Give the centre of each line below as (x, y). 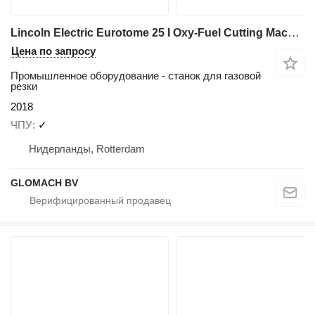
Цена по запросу (53, 51)
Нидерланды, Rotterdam (87, 149)
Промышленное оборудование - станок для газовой (136, 75)
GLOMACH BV (44, 183)
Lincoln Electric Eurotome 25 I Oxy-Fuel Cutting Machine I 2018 (294, 32)
